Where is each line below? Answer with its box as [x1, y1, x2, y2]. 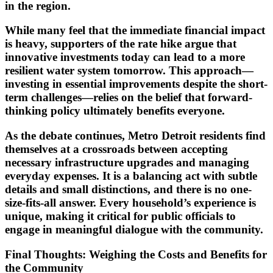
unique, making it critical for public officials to [5, 210, 236, 223]
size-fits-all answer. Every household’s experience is [5, 196, 256, 210]
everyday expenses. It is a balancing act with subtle [5, 169, 257, 183]
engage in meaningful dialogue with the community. [5, 223, 263, 236]
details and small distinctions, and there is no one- [5, 183, 252, 196]
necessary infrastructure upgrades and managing [5, 156, 249, 169]
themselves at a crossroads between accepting [5, 143, 228, 156]
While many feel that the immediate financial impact [5, 24, 265, 37]
